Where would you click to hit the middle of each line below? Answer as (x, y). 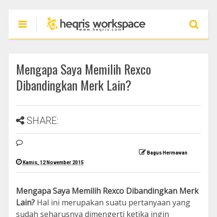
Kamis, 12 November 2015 (53, 163)
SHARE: (42, 121)
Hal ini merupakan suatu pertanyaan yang (112, 202)
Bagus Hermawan (167, 153)
